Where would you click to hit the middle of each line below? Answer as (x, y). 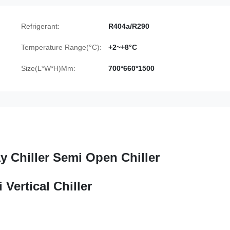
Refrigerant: (40, 26)
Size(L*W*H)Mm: (48, 68)
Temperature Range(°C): (61, 47)
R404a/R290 (129, 26)
